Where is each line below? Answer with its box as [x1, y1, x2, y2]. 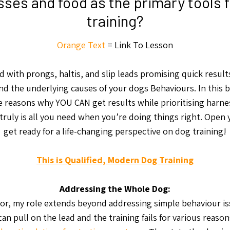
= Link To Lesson [105, 39, 173, 51]
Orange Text [57, 39, 105, 51]
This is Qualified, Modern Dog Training [36, 154, 194, 166]
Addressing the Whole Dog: [60, 183, 170, 195]
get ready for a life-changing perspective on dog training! [4, 125, 226, 137]
